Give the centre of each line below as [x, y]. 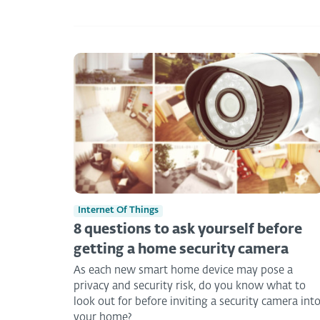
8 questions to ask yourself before [188, 230]
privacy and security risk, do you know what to [190, 286]
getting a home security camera [181, 250]
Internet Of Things [118, 211]
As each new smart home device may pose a [183, 271]
